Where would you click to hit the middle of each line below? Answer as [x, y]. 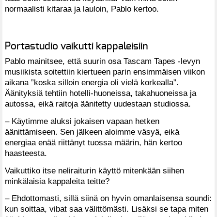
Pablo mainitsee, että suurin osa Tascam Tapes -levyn [102, 61]
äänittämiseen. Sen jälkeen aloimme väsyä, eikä [92, 132]
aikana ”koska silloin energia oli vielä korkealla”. [92, 83]
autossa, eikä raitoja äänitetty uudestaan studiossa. [98, 104]
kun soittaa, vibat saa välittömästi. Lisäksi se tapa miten [107, 209]
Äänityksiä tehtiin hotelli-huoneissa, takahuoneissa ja [101, 93]
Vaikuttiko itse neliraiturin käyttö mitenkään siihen [94, 170]
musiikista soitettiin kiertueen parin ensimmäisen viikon [105, 72]
